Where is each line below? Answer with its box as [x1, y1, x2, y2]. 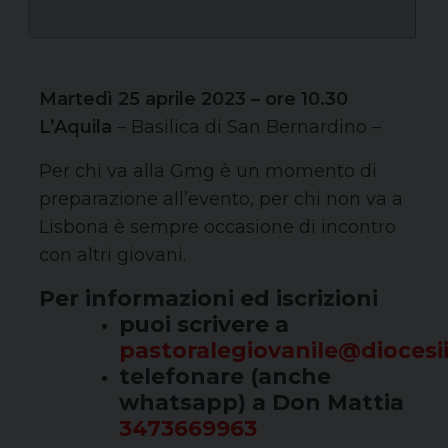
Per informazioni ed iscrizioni [39, 285, 378, 312]
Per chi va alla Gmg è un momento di [39, 160, 377, 183]
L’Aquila [39, 116, 112, 139]
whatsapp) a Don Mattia [119, 389, 404, 416]
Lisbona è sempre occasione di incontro [39, 216, 396, 239]
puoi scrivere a [119, 311, 289, 338]
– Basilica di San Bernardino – [112, 116, 381, 139]
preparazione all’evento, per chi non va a [39, 188, 403, 211]
